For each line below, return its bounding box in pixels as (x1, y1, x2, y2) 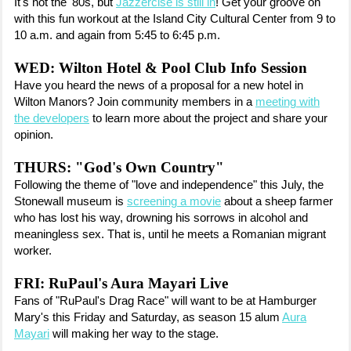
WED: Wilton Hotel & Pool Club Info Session (14, 60, 311, 76)
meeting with (255, 96, 320, 108)
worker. (14, 244, 52, 257)
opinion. (14, 128, 53, 141)
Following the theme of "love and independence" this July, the (14, 179, 324, 191)
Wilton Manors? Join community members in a (14, 96, 255, 108)
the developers (14, 112, 89, 125)
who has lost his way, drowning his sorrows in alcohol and (14, 212, 308, 224)
